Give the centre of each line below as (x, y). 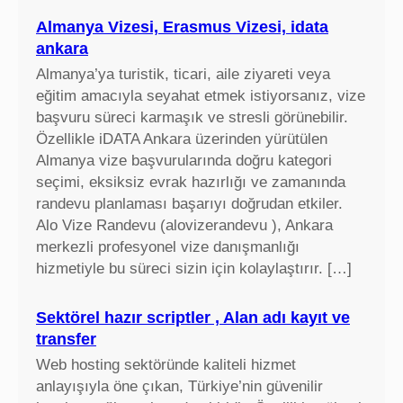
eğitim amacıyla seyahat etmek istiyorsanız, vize (201, 96)
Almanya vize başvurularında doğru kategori (184, 161)
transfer (66, 339)
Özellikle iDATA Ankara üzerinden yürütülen (182, 139)
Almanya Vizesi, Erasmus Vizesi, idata (182, 27)
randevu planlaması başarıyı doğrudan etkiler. (189, 204)
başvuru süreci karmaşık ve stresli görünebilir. (192, 118)
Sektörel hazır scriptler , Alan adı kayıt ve (193, 317)
